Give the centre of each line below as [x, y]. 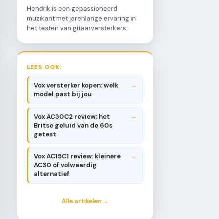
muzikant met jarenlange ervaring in [81, 18]
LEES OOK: [45, 66]
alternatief [52, 174]
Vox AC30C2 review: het [72, 116]
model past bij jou [63, 94]
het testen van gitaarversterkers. [77, 28]
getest [45, 134]
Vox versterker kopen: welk [76, 86]
